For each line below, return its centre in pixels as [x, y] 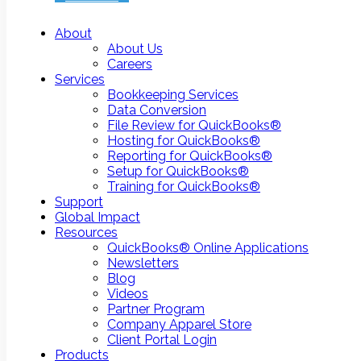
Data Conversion [157, 110]
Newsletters [143, 263]
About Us [135, 49]
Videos [128, 294]
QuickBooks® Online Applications [208, 248]
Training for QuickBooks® [184, 187]
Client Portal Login [162, 340]
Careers [130, 64]
